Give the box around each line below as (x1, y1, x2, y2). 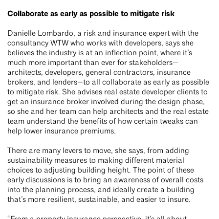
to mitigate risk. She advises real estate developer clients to (7, 88, 208, 97)
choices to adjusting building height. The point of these (7, 167, 194, 175)
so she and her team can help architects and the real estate (7, 108, 209, 116)
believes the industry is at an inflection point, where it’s (7, 49, 192, 58)
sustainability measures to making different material (7, 157, 184, 165)
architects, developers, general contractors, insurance (7, 69, 191, 77)
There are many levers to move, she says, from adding (7, 147, 189, 155)
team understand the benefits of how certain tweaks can (7, 118, 198, 126)
